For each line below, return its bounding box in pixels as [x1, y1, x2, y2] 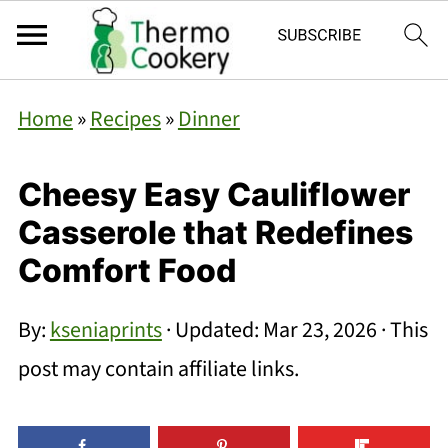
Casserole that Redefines [17, 213, 413, 252]
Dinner [177, 103, 240, 135]
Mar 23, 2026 [262, 314, 377, 346]
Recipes [89, 103, 161, 135]
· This [376, 314, 428, 346]
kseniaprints [49, 314, 162, 346]
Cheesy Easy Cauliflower [17, 175, 410, 214]
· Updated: [161, 314, 263, 346]
